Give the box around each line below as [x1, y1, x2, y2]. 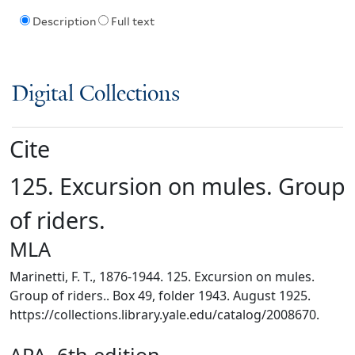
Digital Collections [12, 82, 180, 107]
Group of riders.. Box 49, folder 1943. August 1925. [10, 286, 311, 304]
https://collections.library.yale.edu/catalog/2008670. [10, 305, 319, 323]
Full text [110, 15, 155, 29]
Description [32, 15, 96, 29]
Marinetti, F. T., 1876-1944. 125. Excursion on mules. [10, 267, 315, 285]
